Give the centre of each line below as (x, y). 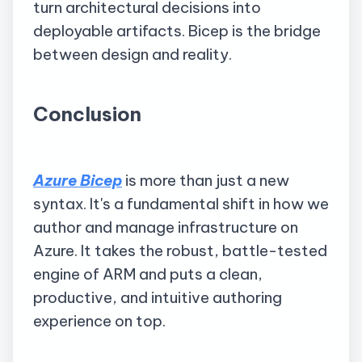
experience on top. (99, 320)
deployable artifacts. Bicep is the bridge (177, 31)
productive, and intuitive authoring (158, 297)
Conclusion (87, 114)
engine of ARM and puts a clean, (148, 274)
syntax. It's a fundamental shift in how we (181, 203)
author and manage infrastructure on (166, 227)
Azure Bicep (78, 180)
